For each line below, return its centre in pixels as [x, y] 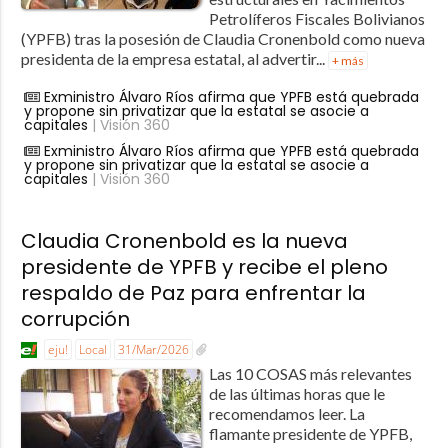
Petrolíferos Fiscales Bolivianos [316, 19]
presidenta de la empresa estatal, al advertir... [174, 59]
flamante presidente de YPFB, [310, 433]
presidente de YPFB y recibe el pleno [204, 267]
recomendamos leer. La [286, 413]
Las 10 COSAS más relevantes [310, 373]
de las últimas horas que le [296, 393]
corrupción [75, 319]
